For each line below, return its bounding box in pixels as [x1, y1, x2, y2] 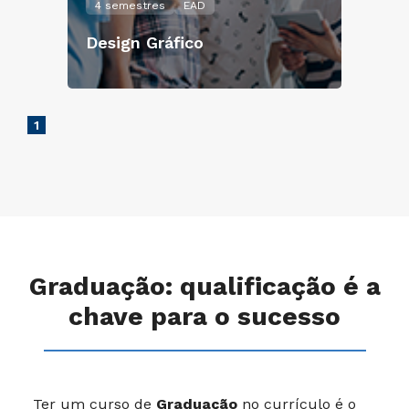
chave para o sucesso [68, 301, 341, 331]
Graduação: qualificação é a [28, 271, 381, 301]
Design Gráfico [86, 33, 204, 52]
